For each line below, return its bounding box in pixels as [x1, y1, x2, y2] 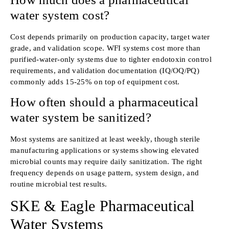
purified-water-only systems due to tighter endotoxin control [10, 55, 212, 63]
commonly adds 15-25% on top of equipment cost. [10, 77, 180, 86]
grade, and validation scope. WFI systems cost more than [10, 43, 201, 52]
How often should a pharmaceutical [10, 95, 198, 109]
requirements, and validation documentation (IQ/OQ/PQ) [10, 66, 199, 75]
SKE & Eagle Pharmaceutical [10, 197, 195, 215]
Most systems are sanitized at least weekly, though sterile [10, 134, 200, 143]
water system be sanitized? [10, 110, 151, 124]
